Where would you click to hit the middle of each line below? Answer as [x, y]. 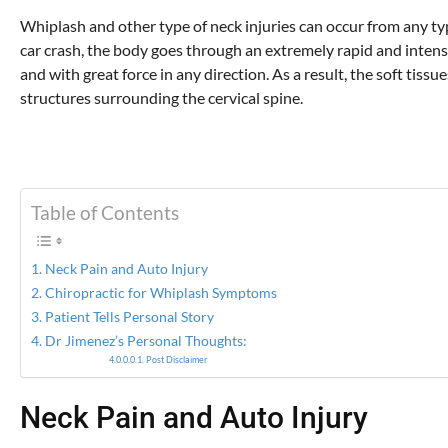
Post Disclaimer [177, 360]
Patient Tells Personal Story [129, 317]
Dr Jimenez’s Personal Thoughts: [145, 341]
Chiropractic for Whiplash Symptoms [160, 293]
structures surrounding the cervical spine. [161, 98]
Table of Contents [105, 213]
